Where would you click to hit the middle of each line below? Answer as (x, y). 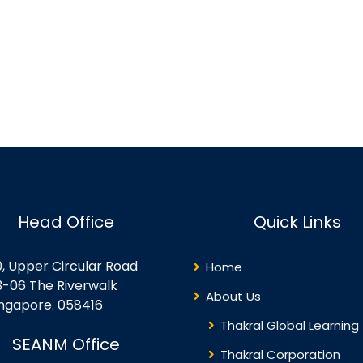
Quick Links (297, 222)
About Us (233, 296)
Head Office (66, 222)
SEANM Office (66, 344)
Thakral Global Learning (290, 325)
